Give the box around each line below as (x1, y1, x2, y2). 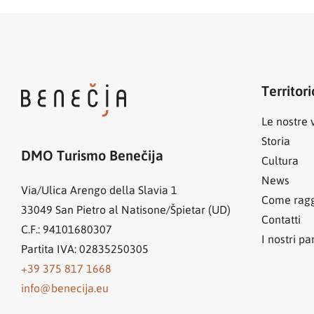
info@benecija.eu (21, 280, 109, 295)
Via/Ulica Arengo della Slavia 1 (21, 182, 177, 197)
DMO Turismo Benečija (21, 145, 163, 164)
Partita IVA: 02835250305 (21, 240, 149, 256)
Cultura (261, 153, 299, 168)
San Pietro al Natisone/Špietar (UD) (55, 201, 231, 217)
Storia (261, 133, 290, 149)
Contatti (261, 212, 301, 227)
